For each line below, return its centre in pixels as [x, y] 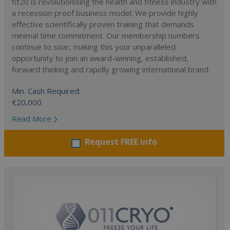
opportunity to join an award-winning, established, [100, 58]
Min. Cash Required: [46, 91]
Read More [33, 119]
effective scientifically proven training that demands [103, 24]
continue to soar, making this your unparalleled [94, 47]
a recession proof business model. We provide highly [105, 13]
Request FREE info [121, 142]
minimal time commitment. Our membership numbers [106, 35]
